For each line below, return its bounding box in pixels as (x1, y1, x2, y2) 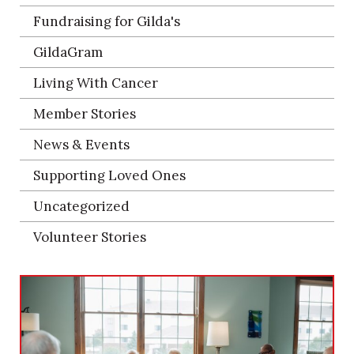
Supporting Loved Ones (33, 166, 186, 184)
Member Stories (33, 104, 136, 122)
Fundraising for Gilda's (33, 12, 180, 30)
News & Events (33, 135, 130, 153)
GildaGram (33, 43, 103, 61)
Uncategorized (33, 197, 130, 215)
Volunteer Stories (33, 228, 146, 246)
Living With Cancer (33, 73, 158, 92)
